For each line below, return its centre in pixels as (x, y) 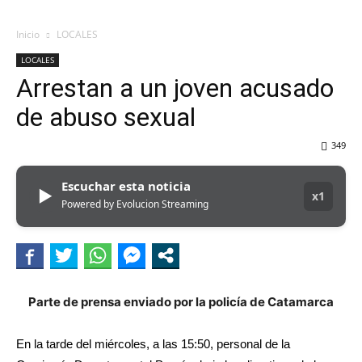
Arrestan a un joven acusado (175, 88)
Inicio (28, 35)
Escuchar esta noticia (126, 186)
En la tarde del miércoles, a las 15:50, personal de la (153, 344)
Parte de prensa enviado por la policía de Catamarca (181, 302)
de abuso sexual (106, 118)
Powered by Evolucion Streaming (135, 204)
